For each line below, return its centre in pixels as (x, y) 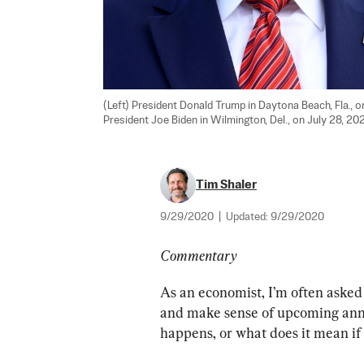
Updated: (248, 217)
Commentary (198, 256)
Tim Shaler (226, 185)
